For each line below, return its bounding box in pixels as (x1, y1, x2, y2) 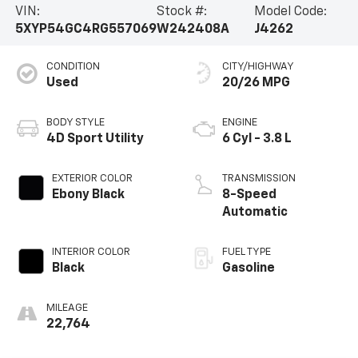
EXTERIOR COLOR (51, 173, 133, 185)
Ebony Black (51, 189, 125, 202)
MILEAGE (46, 303, 88, 314)
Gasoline (222, 262, 275, 276)
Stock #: (156, 5, 207, 18)
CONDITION (46, 62, 100, 73)
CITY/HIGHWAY (222, 62, 294, 73)
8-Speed (222, 189, 276, 202)
